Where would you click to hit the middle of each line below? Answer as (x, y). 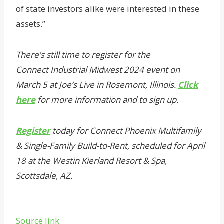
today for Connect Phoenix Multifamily (126, 131)
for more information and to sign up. (107, 100)
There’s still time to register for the (83, 55)
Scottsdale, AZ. (44, 176)
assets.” (31, 24)
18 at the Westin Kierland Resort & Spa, (91, 161)
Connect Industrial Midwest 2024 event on (98, 70)
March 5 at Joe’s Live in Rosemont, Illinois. (97, 85)
